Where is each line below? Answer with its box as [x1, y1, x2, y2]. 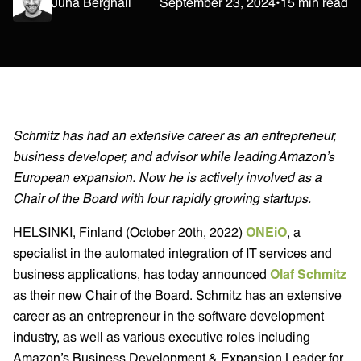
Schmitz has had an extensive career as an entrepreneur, [13, 127, 336, 143]
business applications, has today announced [13, 265, 270, 281]
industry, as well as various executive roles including [13, 328, 310, 344]
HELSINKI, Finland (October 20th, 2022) [13, 223, 246, 239]
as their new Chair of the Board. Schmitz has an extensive [13, 286, 342, 302]
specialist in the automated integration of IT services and [13, 244, 332, 260]
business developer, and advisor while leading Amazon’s [13, 147, 334, 164]
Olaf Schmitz [270, 265, 346, 281]
